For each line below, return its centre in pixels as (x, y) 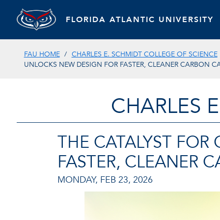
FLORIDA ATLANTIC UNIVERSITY (139, 19)
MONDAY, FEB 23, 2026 (105, 180)
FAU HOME (42, 54)
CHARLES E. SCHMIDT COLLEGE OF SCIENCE (144, 54)
